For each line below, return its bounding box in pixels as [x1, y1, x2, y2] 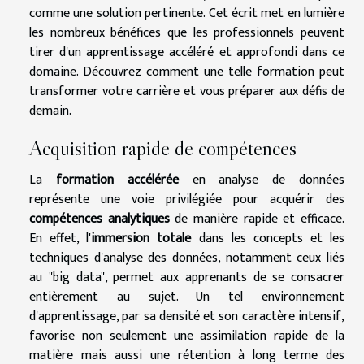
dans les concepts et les [191, 227, 344, 250]
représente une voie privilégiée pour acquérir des [29, 188, 344, 211]
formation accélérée [55, 169, 179, 192]
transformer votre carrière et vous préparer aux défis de [29, 80, 344, 103]
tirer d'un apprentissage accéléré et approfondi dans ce [29, 41, 344, 64]
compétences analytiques [29, 208, 170, 231]
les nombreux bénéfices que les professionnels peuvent [29, 22, 344, 45]
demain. [29, 100, 71, 123]
